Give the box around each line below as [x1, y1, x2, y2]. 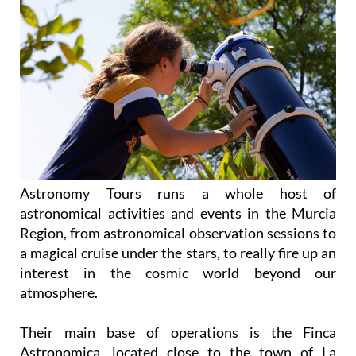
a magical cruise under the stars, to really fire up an [20, 243, 336, 261]
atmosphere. [20, 283, 98, 301]
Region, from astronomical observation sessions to [20, 223, 336, 242]
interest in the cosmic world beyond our [20, 263, 336, 281]
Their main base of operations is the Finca [20, 323, 336, 341]
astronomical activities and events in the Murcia [20, 203, 336, 222]
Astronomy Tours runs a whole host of [20, 184, 336, 202]
